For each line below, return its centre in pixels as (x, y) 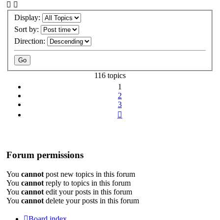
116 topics (110, 76)
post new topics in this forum (89, 174)
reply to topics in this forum (87, 183)
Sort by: (27, 29)
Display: (28, 18)
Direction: (31, 41)
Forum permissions (45, 155)
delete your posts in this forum (91, 200)
